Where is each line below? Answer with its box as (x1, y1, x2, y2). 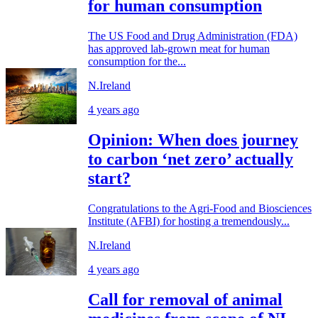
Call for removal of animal (88, 290, 283, 309)
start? (88, 169, 131, 188)
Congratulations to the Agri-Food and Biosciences (88, 202, 312, 215)
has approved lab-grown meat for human (88, 43, 270, 55)
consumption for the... (88, 55, 186, 68)
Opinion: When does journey (88, 131, 298, 150)
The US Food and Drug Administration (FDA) (88, 30, 297, 43)
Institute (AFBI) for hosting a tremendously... (88, 215, 290, 228)
